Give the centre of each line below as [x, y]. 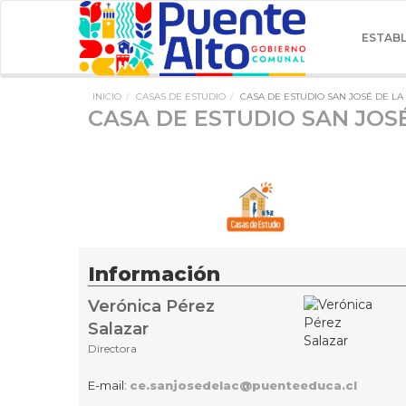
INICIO [107, 97]
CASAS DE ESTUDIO [181, 97]
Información [154, 274]
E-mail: [109, 385]
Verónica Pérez [151, 306]
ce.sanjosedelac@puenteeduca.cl [243, 385]
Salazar [118, 329]
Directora [112, 348]
